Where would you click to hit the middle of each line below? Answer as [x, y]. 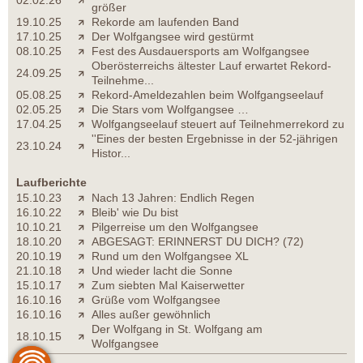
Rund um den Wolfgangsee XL [170, 256]
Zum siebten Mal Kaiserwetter [168, 286]
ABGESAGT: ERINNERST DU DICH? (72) [198, 242]
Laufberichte [51, 183]
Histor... [111, 154]
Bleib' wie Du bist [135, 213]
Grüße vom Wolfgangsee [156, 300]
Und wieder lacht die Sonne [162, 271]
